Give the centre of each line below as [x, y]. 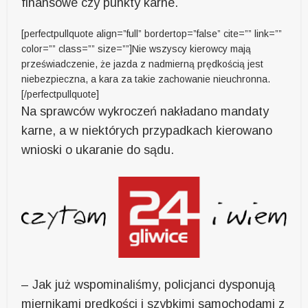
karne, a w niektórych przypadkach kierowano [147, 130]
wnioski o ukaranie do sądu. [98, 150]
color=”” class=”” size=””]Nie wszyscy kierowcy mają [136, 48]
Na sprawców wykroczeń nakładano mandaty [145, 111]
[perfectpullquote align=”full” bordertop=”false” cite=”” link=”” [152, 33]
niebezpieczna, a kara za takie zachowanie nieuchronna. [146, 79]
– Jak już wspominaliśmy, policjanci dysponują [148, 284]
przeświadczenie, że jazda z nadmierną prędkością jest [143, 64]
